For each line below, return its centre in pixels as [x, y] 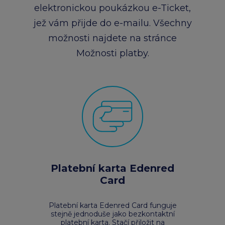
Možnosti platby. [113, 53]
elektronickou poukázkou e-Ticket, [113, 8]
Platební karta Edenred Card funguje [113, 205]
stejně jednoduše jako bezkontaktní [113, 214]
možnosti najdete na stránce [113, 38]
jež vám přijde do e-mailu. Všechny [113, 23]
